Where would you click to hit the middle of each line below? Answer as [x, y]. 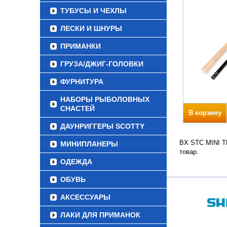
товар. [189, 152]
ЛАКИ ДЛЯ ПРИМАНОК [100, 215]
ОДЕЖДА [76, 162]
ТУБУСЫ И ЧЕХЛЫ [93, 11]
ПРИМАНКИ [81, 46]
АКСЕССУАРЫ [85, 197]
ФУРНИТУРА [82, 82]
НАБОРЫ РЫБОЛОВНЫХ [105, 99]
